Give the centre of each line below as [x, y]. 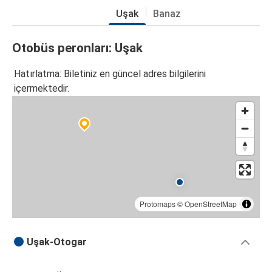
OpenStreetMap [211, 204]
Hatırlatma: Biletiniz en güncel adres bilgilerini [110, 74]
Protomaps [158, 204]
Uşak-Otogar [57, 242]
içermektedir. [42, 89]
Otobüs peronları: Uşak [77, 48]
